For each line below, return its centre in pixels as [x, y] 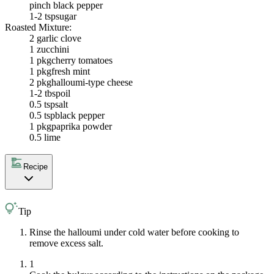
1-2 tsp [43, 16]
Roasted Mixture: [38, 27]
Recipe [35, 167]
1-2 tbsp [45, 93]
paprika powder [82, 126]
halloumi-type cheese [92, 82]
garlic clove [59, 38]
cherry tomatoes [82, 60]
